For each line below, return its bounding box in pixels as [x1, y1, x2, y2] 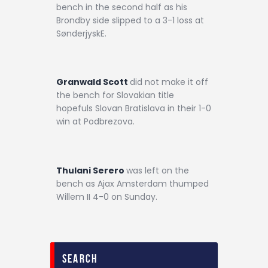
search [62, 252, 99, 266]
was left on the [126, 164, 189, 176]
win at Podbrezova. [56, 115, 135, 128]
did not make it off [130, 76, 208, 89]
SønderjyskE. [56, 28, 106, 40]
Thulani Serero [56, 164, 126, 176]
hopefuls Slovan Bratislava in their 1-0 [56, 102, 211, 115]
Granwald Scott [56, 76, 130, 89]
